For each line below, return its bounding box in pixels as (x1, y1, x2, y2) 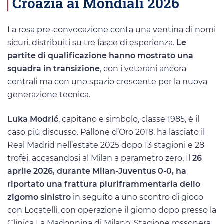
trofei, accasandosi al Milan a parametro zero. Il (7, 153, 192, 163)
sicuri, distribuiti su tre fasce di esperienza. (7, 37, 176, 47)
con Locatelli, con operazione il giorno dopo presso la (7, 205, 216, 215)
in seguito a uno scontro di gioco (71, 192, 203, 202)
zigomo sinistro (7, 192, 71, 202)
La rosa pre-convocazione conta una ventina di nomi (7, 24, 216, 34)
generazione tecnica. (7, 89, 90, 99)
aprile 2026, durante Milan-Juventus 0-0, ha (7, 166, 186, 176)
